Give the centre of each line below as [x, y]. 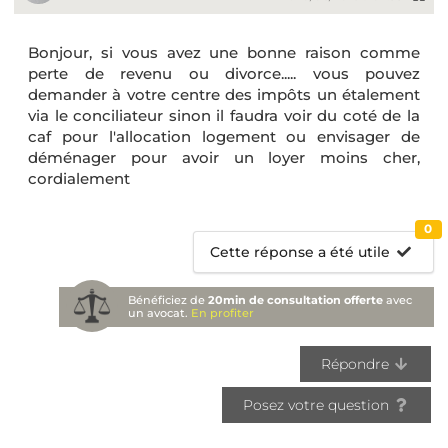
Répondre [356, 364]
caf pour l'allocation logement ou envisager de [224, 136]
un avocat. [160, 312]
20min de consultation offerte [296, 299]
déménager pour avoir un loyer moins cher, [224, 157]
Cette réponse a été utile [300, 251]
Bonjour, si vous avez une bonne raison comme [224, 52]
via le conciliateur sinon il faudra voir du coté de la [224, 115]
